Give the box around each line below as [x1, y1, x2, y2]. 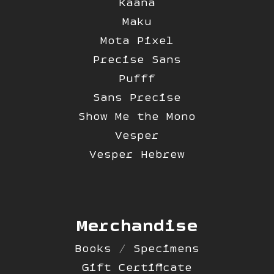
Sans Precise [92, 90, 181, 105]
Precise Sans [92, 52, 181, 67]
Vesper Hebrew [89, 147, 185, 161]
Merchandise [76, 213, 198, 236]
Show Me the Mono [78, 109, 196, 124]
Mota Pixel [100, 33, 174, 48]
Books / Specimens [74, 241, 199, 256]
